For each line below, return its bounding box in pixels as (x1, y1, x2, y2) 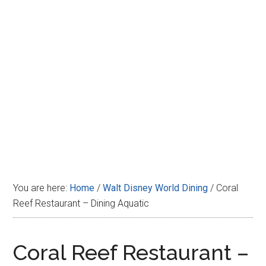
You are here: (13, 182, 70, 194)
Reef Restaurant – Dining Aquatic (13, 198, 150, 209)
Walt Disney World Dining (103, 182, 208, 194)
